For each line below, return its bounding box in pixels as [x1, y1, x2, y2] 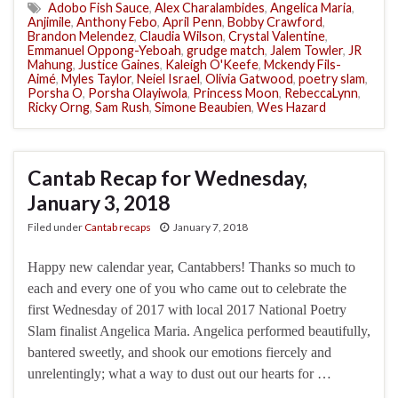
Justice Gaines [78, 56, 160, 72]
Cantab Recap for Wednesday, [28, 164, 307, 190]
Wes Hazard [257, 99, 326, 115]
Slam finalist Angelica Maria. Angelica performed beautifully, [28, 322, 370, 338]
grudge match [187, 42, 265, 58]
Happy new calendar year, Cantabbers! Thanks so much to [28, 259, 355, 275]
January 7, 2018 [173, 219, 248, 234]
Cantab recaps [84, 219, 151, 234]
